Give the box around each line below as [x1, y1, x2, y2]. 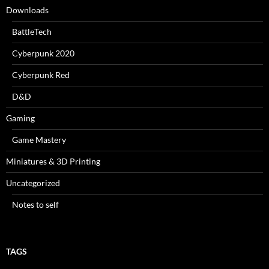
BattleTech [12, 26, 52, 37]
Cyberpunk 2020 [12, 48, 74, 58]
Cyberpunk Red [12, 70, 70, 80]
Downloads [6, 5, 49, 15]
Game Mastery [12, 134, 66, 145]
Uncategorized [6, 178, 60, 188]
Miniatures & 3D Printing [6, 156, 100, 166]
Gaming [6, 113, 35, 123]
